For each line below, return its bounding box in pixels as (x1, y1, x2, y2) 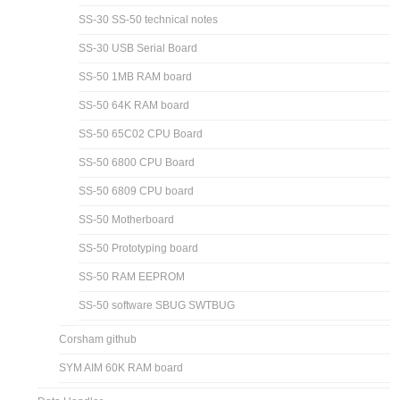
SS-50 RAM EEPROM (79, 270, 186, 283)
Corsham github (59, 332, 137, 346)
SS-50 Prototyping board (79, 241, 199, 254)
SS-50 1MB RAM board (79, 70, 193, 83)
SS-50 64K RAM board (79, 98, 190, 112)
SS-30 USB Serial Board (79, 41, 198, 54)
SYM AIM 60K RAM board (59, 361, 184, 374)
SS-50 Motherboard (79, 212, 175, 226)
